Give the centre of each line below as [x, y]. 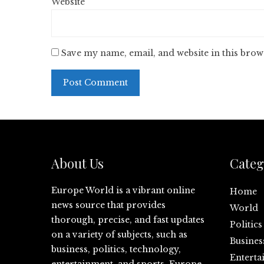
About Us [77, 164]
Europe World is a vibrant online [123, 191]
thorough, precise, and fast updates [128, 220]
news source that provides [108, 205]
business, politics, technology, [116, 250]
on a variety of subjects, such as [119, 235]
